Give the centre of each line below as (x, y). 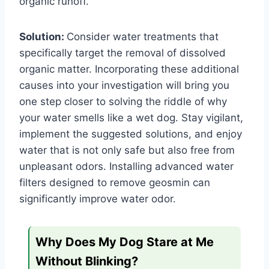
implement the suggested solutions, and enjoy (131, 134)
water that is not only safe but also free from (127, 150)
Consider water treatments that (143, 37)
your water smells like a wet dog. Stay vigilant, (131, 118)
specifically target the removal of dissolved (122, 53)
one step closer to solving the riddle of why (123, 102)
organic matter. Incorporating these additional (129, 69)
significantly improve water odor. (98, 199)
